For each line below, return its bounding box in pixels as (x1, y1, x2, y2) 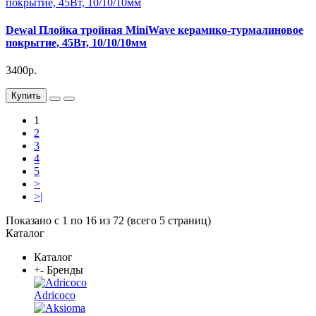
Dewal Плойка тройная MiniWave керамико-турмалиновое (6, 24, 303, 37)
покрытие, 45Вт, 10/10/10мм (6, 37, 147, 49)
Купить (11, 90, 41, 102)
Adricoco (34, 289, 75, 302)
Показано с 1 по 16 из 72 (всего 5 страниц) (6, 214, 211, 227)
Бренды (47, 264, 83, 276)
